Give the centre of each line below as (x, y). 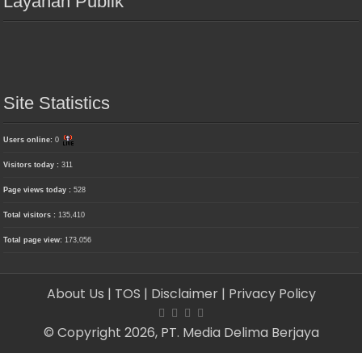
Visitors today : (33, 164)
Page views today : (39, 189)
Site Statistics (57, 103)
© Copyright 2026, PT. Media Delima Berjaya (181, 332)
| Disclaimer (182, 293)
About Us (77, 293)
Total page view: (34, 240)
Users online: (29, 139)
